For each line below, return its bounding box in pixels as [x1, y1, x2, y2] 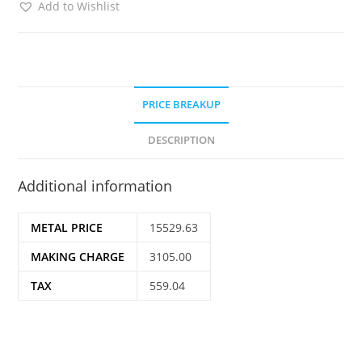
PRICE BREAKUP [141, 98, 221, 112]
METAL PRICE [31, 220, 103, 235]
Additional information [18, 176, 173, 196]
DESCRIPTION [147, 133, 215, 147]
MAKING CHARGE [31, 249, 125, 264]
